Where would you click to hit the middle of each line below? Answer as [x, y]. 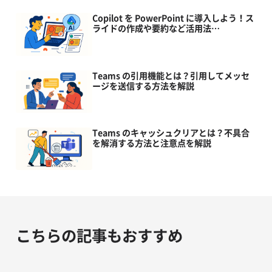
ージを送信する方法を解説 [143, 86]
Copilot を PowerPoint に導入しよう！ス [173, 18]
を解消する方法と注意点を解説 [151, 143]
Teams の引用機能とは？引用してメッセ [171, 76]
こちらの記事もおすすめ [99, 236]
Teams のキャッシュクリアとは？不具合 [171, 133]
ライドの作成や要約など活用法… [156, 29]
